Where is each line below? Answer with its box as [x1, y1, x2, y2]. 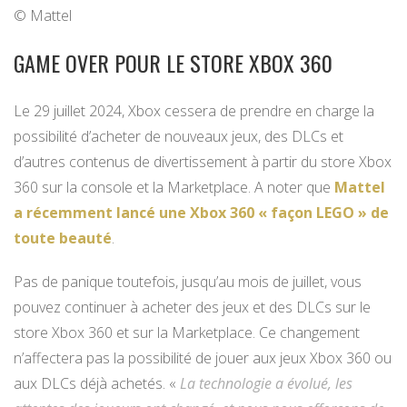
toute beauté [14, 228, 112, 249]
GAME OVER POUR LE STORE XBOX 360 [14, 46, 333, 80]
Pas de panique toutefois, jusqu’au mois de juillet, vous [14, 272, 362, 293]
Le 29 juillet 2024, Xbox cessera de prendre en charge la [14, 101, 374, 122]
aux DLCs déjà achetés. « [14, 373, 180, 394]
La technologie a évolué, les [180, 373, 352, 394]
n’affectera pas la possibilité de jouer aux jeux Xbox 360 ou [14, 348, 392, 369]
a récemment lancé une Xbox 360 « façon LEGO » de [14, 203, 389, 223]
